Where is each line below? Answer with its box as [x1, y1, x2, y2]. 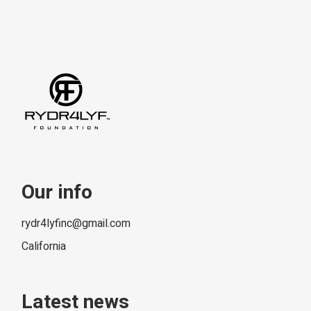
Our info [22, 178, 93, 208]
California [22, 238, 67, 255]
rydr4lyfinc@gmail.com [22, 215, 131, 233]
